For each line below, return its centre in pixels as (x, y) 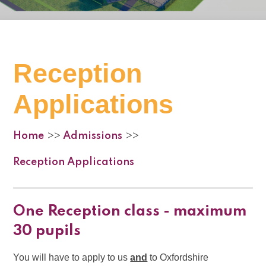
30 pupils (47, 232)
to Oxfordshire (178, 258)
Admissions (93, 136)
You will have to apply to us (72, 258)
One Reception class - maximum (130, 212)
